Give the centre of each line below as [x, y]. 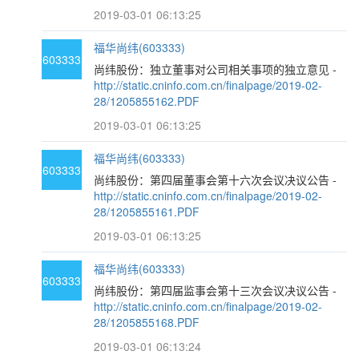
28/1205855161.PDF [147, 212]
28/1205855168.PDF [147, 322]
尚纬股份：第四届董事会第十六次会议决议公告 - [216, 179]
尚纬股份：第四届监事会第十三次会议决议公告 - [216, 290]
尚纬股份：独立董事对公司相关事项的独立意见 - [216, 69]
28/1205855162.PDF [147, 101]
